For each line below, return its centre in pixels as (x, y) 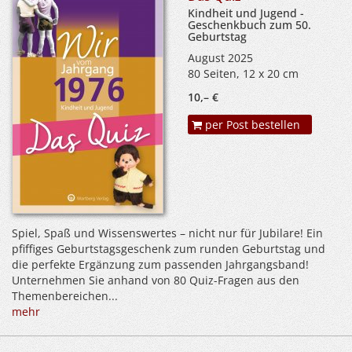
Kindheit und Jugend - (246, 13)
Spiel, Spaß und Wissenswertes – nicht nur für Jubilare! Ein (167, 233)
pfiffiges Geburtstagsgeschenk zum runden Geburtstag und (169, 248)
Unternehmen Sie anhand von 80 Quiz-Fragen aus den (156, 280)
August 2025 (220, 57)
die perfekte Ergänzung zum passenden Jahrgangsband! (160, 264)
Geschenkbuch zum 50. (249, 24)
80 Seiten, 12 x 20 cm (243, 73)
